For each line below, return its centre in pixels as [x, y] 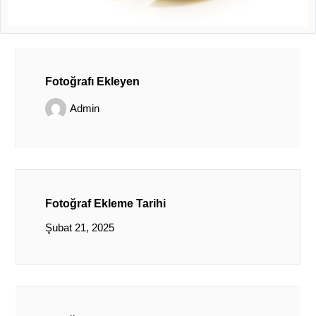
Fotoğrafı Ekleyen [92, 82]
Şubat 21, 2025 [79, 227]
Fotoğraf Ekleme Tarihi [105, 203]
